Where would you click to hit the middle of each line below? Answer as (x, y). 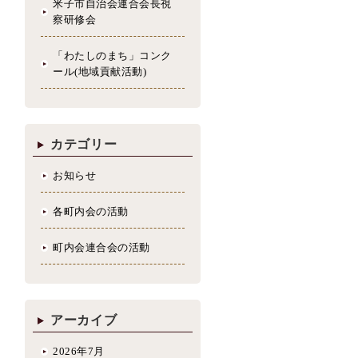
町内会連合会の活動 (101, 247)
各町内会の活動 (91, 211)
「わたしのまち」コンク (112, 55)
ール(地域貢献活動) (99, 71)
